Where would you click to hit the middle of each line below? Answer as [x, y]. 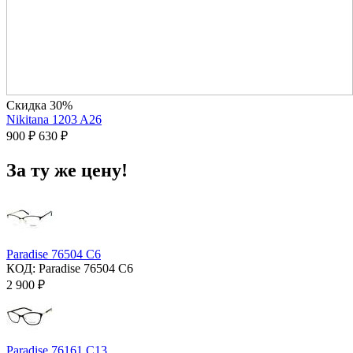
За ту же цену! [67, 170]
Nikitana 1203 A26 [54, 120]
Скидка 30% [39, 106]
